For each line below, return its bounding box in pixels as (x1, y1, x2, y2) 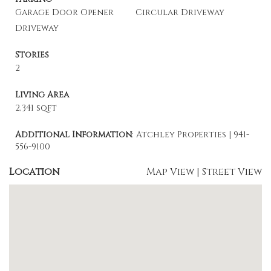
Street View (202, 165, 262, 178)
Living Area (15, 89, 69, 100)
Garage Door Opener (15, 7, 114, 18)
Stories (15, 49, 49, 60)
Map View (146, 165, 194, 178)
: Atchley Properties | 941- (132, 129, 249, 140)
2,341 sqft (15, 102, 57, 114)
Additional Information (15, 129, 132, 140)
